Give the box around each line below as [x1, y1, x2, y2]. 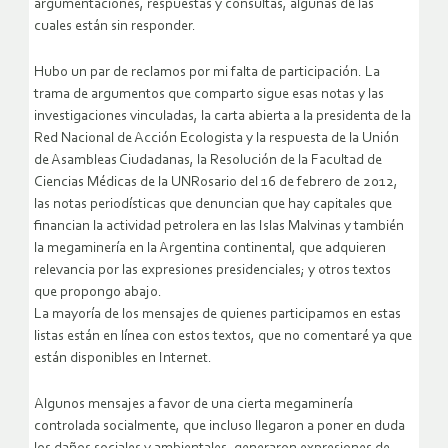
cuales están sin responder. [34, 19, 196, 35]
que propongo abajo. [34, 285, 162, 301]
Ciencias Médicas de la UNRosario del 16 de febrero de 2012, [34, 175, 398, 191]
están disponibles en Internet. [34, 351, 212, 367]
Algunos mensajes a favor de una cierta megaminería [34, 397, 353, 413]
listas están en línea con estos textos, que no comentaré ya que [34, 329, 412, 345]
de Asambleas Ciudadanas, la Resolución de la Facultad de [34, 153, 382, 169]
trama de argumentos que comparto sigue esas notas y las [34, 87, 384, 103]
